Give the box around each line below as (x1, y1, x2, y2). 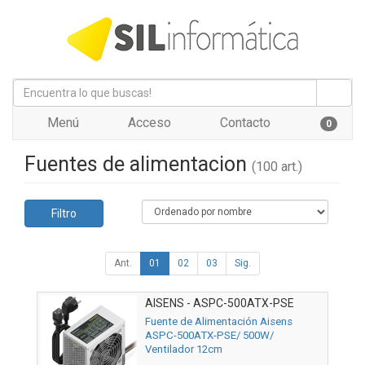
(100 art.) (252, 159, 302, 174)
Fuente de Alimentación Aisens (145, 315, 292, 328)
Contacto (217, 115, 270, 130)
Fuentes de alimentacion (24, 152, 252, 176)
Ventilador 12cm (145, 343, 222, 356)
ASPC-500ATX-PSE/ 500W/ (145, 329, 274, 342)
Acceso (125, 115, 171, 130)
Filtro (51, 207, 77, 220)
